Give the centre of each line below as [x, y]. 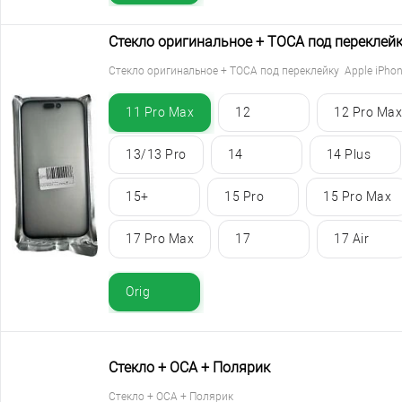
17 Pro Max [160, 239]
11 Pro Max [160, 113]
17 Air [351, 239]
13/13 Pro [156, 155]
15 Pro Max [357, 197]
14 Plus [348, 155]
